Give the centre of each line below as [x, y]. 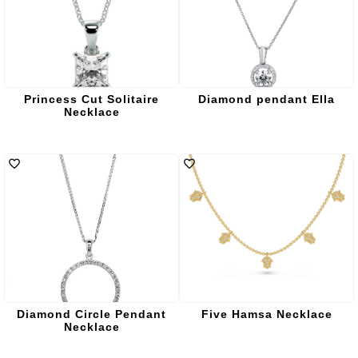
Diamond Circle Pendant [91, 314]
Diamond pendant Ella [267, 99]
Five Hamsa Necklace [267, 314]
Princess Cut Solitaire [91, 99]
